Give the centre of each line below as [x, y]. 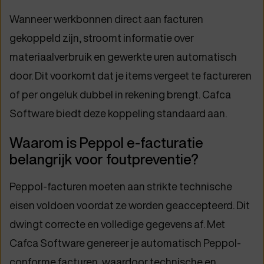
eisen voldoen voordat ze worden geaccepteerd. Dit [130, 205]
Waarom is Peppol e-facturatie [106, 143]
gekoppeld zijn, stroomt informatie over [102, 38]
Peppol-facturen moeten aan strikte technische [121, 186]
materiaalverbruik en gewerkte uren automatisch [123, 57]
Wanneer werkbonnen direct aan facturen [106, 19]
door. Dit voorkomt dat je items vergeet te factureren [131, 75]
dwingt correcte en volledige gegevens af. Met [117, 224]
